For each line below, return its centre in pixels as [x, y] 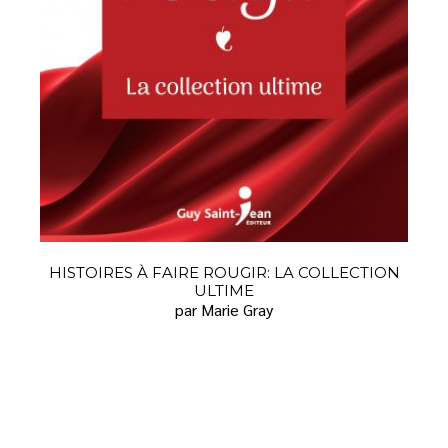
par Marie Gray [224, 310]
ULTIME [224, 291]
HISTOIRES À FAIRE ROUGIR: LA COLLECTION [224, 273]
